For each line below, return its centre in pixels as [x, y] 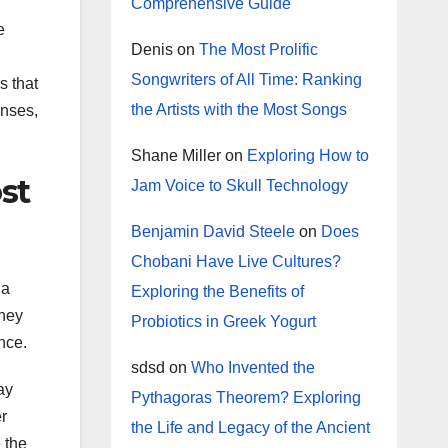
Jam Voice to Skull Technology [239, 185]
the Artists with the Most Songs [238, 109]
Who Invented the [252, 367]
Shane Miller [175, 155]
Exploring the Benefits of [217, 291]
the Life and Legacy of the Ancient [250, 427]
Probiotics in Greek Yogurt [223, 321]
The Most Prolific [258, 49]
